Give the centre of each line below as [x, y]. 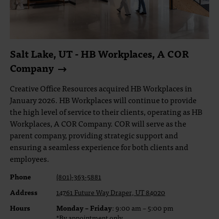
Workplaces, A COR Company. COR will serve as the [98, 123]
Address [24, 192]
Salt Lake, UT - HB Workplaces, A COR [100, 54]
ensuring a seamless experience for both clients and [99, 147]
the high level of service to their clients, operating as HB [106, 111]
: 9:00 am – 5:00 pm [143, 208]
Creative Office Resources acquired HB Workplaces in [101, 88]
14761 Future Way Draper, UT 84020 [111, 192]
